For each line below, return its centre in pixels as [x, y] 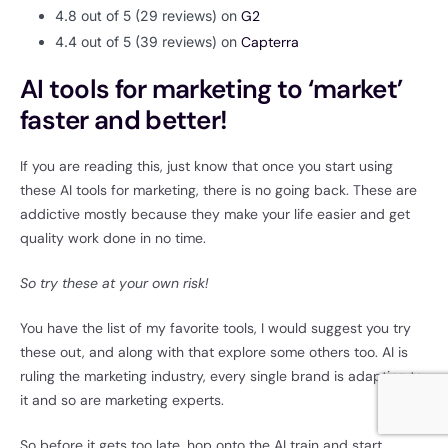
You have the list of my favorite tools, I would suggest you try [215, 328]
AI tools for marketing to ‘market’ [211, 89]
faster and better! [126, 120]
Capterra [270, 42]
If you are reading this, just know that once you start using [206, 166]
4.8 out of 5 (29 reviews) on [148, 16]
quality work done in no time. [115, 238]
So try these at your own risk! [116, 283]
